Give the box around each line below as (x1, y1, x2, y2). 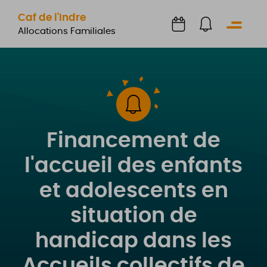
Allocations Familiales (18, 26, 116, 36)
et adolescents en (39, 181, 228, 201)
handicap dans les (35, 231, 232, 252)
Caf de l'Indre (18, 12, 86, 23)
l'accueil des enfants (24, 156, 243, 176)
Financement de (46, 131, 221, 151)
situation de (70, 206, 197, 226)
